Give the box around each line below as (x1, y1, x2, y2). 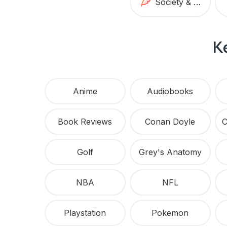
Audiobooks (147, 86, 194, 97)
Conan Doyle (145, 117, 196, 127)
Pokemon (152, 208, 189, 218)
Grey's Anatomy (138, 147, 202, 158)
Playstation (64, 208, 106, 218)
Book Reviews (58, 117, 112, 127)
